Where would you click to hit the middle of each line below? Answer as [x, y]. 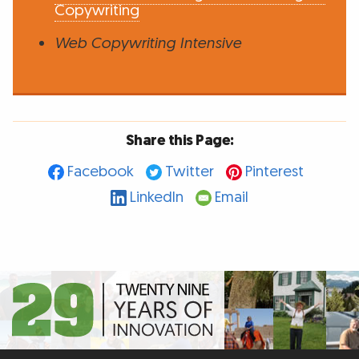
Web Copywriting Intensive [147, 43]
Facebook [100, 172]
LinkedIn [157, 198]
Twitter [189, 172]
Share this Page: [179, 140]
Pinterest [274, 172]
